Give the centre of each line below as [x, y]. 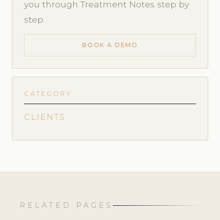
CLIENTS [45, 117]
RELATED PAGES [66, 206]
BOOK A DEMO [110, 45]
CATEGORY [48, 94]
